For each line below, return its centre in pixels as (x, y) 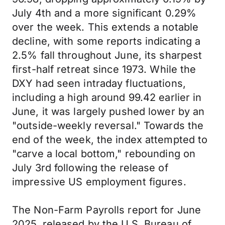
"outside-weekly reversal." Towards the (108, 126)
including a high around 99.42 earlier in (107, 97)
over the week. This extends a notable (105, 27)
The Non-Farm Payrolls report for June (107, 210)
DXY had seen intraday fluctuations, (99, 83)
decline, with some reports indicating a (106, 41)
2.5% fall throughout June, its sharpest (107, 55)
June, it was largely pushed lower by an (108, 111)
